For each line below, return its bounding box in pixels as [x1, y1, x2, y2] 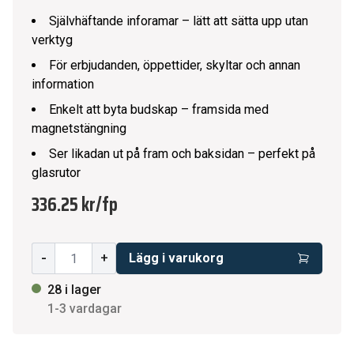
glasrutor [32, 165, 81, 180]
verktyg [32, 32, 73, 47]
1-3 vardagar [47, 301, 122, 316]
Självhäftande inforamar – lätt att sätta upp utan [49, 13, 308, 28]
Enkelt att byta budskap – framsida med [49, 102, 269, 117]
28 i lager [47, 282, 101, 297]
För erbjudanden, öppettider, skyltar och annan [49, 58, 300, 73]
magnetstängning [32, 121, 126, 136]
